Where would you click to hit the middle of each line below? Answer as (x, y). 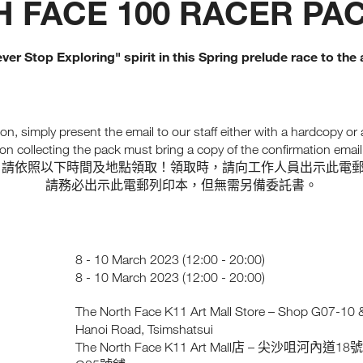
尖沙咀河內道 (297, 347)
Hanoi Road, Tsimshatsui (145, 329)
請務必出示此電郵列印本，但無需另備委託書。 (181, 185)
